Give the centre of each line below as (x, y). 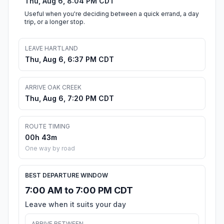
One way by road (50, 148)
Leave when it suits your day (75, 204)
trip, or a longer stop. (55, 22)
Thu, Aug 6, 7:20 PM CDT (69, 98)
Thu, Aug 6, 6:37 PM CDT (69, 59)
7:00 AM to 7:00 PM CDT (79, 190)
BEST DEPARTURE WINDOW (66, 175)
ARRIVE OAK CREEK (53, 87)
